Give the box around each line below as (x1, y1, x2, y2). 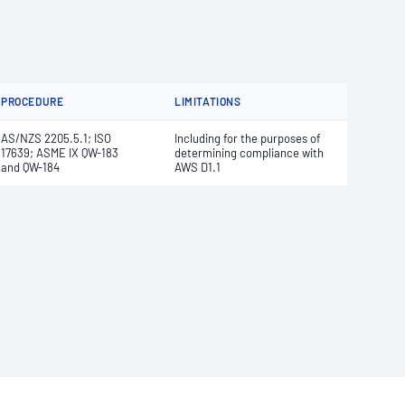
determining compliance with (174, 146, 324, 160)
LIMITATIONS (174, 95, 241, 108)
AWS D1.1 (174, 160, 221, 174)
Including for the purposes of (174, 131, 321, 146)
